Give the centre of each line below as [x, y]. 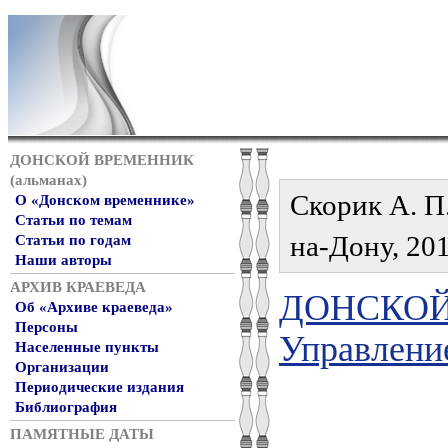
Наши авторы [63, 260]
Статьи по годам [73, 240]
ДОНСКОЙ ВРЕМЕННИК [102, 160]
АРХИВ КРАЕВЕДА [78, 287]
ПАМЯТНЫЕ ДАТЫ [82, 434]
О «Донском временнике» [105, 200]
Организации [62, 367]
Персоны [46, 327]
